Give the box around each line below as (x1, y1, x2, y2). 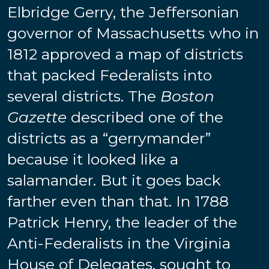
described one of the (67, 107, 223, 126)
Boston (160, 86, 214, 105)
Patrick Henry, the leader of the (7, 213, 237, 231)
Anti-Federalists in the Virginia (7, 234, 231, 252)
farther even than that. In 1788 (7, 192, 229, 210)
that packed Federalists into (7, 65, 212, 84)
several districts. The (7, 86, 160, 105)
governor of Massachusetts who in (7, 23, 259, 42)
